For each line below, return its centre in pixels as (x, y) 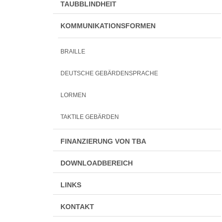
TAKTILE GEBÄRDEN (90, 117)
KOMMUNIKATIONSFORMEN (108, 26)
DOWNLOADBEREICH (97, 163)
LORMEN (73, 95)
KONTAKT (77, 207)
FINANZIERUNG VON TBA (103, 141)
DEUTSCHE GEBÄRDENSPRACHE (109, 73)
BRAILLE (73, 52)
